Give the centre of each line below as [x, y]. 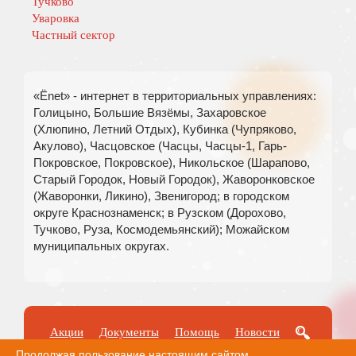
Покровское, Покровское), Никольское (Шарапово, [171, 163]
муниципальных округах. [101, 246]
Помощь [197, 332]
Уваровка [56, 18]
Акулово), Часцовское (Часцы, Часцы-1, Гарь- [160, 146]
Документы [129, 332]
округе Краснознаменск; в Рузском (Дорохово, [159, 213]
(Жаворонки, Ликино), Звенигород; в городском [161, 196]
